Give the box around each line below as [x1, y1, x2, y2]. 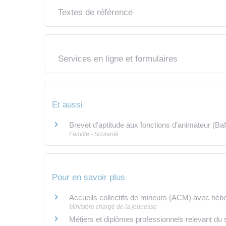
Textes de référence [58, 7, 133, 17]
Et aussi [52, 99, 83, 109]
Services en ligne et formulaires [58, 53, 178, 64]
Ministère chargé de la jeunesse [69, 203, 157, 211]
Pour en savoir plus [52, 173, 125, 183]
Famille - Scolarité [69, 130, 119, 138]
